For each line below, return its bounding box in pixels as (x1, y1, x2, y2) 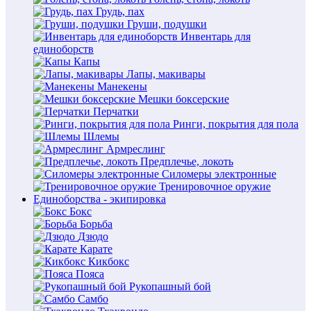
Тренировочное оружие (159, 180, 271, 192)
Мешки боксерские (138, 93, 229, 105)
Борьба (80, 218, 112, 230)
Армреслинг (106, 143, 165, 155)
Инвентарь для (180, 31, 251, 42)
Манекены (97, 81, 147, 92)
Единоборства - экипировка (33, 193, 166, 205)
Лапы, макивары (126, 68, 205, 80)
